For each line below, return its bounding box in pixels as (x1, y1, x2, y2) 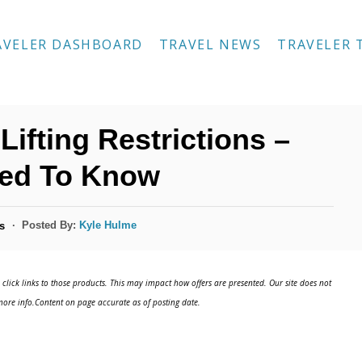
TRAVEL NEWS (158, 36, 262, 53)
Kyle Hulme (79, 219, 137, 231)
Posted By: (22, 219, 80, 231)
